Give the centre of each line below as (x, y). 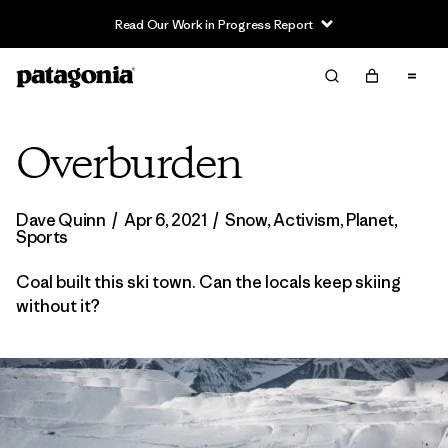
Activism (306, 220)
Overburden (128, 166)
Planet (370, 220)
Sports (42, 237)
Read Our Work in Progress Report (214, 24)
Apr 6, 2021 (165, 220)
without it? (58, 306)
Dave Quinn (62, 220)
